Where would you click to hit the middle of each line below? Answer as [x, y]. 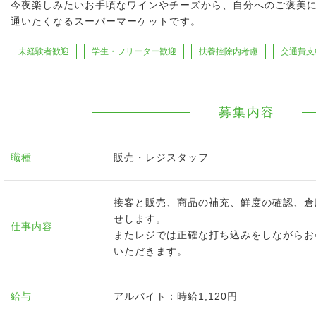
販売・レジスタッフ [161, 157]
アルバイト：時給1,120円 [176, 296]
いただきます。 [151, 251]
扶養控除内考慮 [229, 51]
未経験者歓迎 [44, 51]
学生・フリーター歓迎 [134, 51]
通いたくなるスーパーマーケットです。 [106, 21]
